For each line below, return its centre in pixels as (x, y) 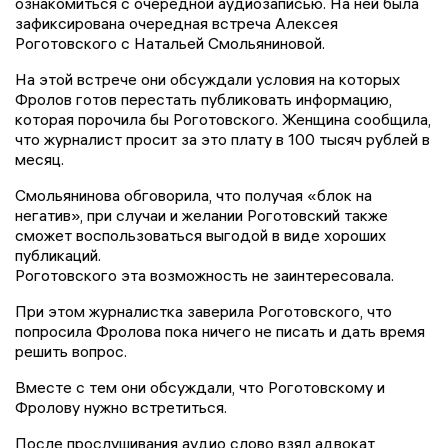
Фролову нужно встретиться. (121, 406)
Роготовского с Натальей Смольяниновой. (170, 42)
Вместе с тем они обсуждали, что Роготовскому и (200, 386)
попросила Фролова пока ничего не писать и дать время (220, 330)
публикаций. (58, 254)
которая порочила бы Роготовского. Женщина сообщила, (223, 118)
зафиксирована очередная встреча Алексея (176, 22)
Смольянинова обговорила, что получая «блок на (193, 194)
